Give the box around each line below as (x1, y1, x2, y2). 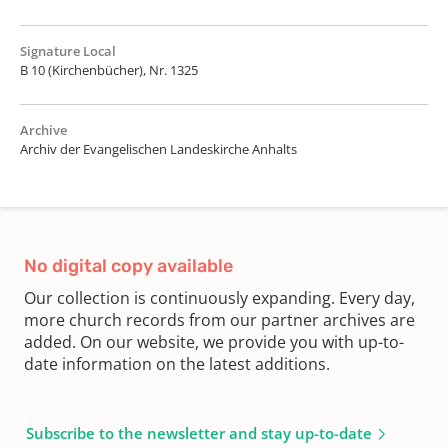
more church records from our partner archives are (24, 308, 415, 331)
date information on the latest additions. (24, 352, 330, 375)
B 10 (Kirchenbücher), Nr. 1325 (20, 60, 198, 79)
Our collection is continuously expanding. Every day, (24, 286, 415, 309)
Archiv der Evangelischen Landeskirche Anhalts (20, 139, 297, 158)
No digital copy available (24, 254, 233, 277)
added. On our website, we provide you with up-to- (24, 330, 404, 353)
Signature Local (20, 41, 116, 60)
